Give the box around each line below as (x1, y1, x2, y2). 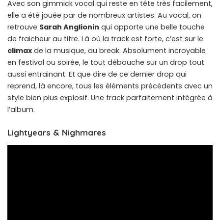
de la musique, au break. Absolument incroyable (32, 45, 206, 55)
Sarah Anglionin (39, 22, 99, 32)
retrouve (7, 22, 39, 32)
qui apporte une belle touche (99, 22, 205, 32)
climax (7, 45, 32, 55)
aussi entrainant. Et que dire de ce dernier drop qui (7, 69, 187, 79)
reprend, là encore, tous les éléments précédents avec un (7, 81, 213, 91)
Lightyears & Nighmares (7, 127, 106, 137)
